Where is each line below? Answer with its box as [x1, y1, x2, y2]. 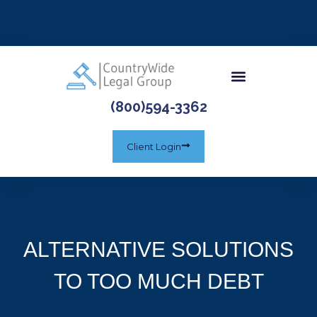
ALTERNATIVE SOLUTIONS [23, 238, 294, 262]
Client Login [127, 141, 181, 153]
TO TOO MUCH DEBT [53, 270, 264, 294]
